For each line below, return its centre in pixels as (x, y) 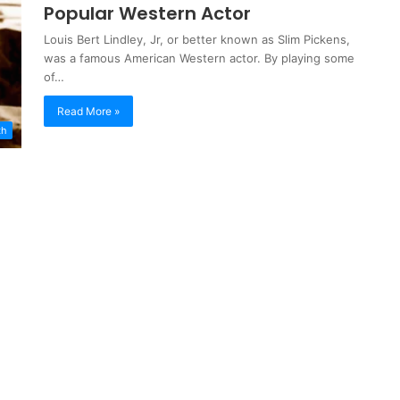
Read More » (88, 111)
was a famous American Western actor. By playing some (199, 58)
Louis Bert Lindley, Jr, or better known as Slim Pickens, (197, 39)
